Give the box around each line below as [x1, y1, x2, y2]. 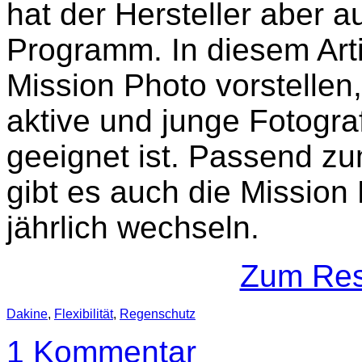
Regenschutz [120, 307, 196, 322]
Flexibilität [54, 307, 113, 322]
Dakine [6, 307, 48, 322]
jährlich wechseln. [6, 210, 259, 246]
